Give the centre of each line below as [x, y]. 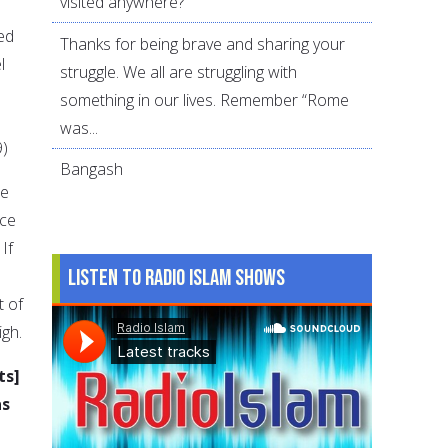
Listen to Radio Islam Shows [177, 277]
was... [79, 127]
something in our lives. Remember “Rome [205, 99]
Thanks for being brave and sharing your [203, 43]
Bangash [92, 169]
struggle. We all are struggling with [179, 71]
